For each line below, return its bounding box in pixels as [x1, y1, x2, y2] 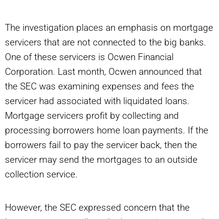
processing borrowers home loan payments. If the [5, 125, 208, 136]
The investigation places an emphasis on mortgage [5, 22, 213, 34]
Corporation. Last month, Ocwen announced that [5, 66, 202, 78]
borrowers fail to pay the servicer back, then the [5, 139, 197, 151]
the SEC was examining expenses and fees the [5, 81, 194, 92]
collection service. [5, 169, 78, 180]
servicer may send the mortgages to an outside [5, 154, 197, 166]
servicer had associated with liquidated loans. [5, 95, 190, 107]
